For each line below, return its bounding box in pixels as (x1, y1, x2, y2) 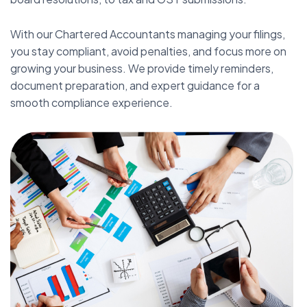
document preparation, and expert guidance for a (10, 77, 260, 93)
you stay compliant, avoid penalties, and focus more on (10, 43, 286, 58)
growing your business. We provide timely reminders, (10, 60, 273, 75)
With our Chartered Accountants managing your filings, (10, 26, 285, 41)
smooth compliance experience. (10, 95, 173, 110)
